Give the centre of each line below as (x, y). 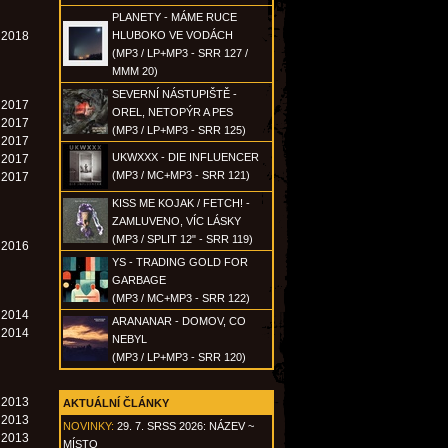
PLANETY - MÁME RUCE (174, 17)
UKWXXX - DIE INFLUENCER (185, 157)
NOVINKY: (88, 426)
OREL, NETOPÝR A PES (172, 112)
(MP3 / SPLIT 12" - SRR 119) (182, 239)
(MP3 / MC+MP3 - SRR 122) (181, 298)
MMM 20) (135, 71)
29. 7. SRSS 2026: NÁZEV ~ (185, 426)
